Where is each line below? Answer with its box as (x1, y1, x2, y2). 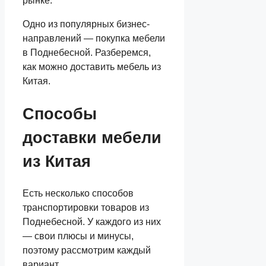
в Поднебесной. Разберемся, (23, 47, 151, 58)
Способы (23, 104, 97, 123)
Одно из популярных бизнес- (23, 19, 150, 30)
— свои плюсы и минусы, (23, 230, 134, 241)
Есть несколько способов (23, 188, 134, 198)
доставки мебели (23, 128, 161, 147)
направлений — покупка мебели (23, 33, 165, 44)
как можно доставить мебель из (23, 62, 161, 72)
